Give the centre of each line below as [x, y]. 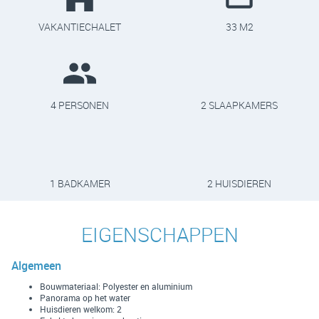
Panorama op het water [85, 297]
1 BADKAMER [80, 183]
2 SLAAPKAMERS [239, 105]
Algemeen [36, 265]
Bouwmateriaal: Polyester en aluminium [116, 286]
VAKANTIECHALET [80, 26]
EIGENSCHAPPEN [159, 234]
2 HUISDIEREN [239, 183]
